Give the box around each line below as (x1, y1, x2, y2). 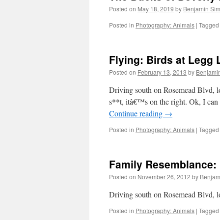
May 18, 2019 (137, 4, 174, 13)
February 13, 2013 (137, 68, 187, 76)
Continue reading (109, 108, 165, 118)
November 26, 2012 (137, 172, 191, 181)
